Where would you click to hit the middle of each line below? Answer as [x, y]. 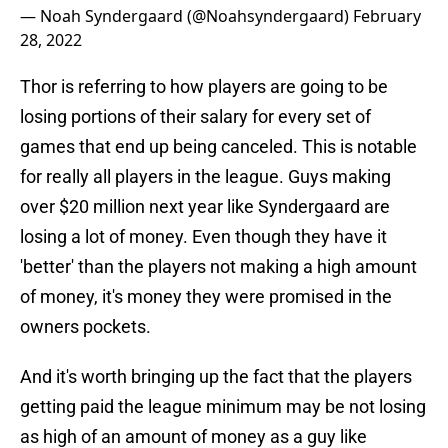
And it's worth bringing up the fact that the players [216, 377]
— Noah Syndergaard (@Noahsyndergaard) [186, 16]
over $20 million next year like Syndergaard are [205, 207]
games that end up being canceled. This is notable [218, 147]
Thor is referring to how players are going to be [204, 87]
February [387, 16]
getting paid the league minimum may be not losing [223, 407]
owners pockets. [85, 327]
